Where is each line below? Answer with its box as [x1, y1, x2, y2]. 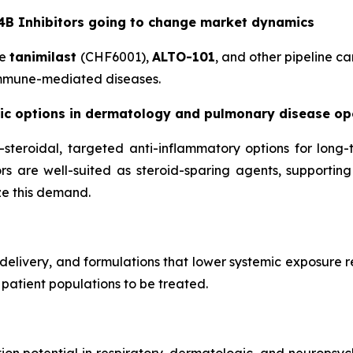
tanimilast [9, 49, 80, 65]
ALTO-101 [152, 49, 216, 65]
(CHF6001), [80, 49, 153, 65]
